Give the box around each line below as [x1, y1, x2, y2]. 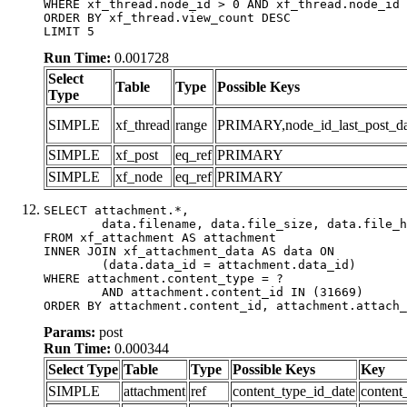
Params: [44, 323, 95, 340]
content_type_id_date [233, 382, 355, 399]
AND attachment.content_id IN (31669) [44, 284, 102, 299]
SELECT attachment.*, [44, 203, 189, 217]
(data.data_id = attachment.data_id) [44, 257, 102, 272]
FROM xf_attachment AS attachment [44, 230, 276, 244]
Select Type [48, 361, 118, 377]
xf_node [115, 168, 163, 184]
